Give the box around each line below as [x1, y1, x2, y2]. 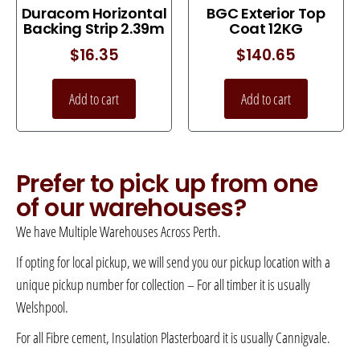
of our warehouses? [16, 191, 247, 226]
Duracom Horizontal [21, 2, 167, 23]
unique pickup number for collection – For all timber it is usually [16, 275, 310, 295]
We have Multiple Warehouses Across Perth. [16, 222, 221, 242]
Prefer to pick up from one [16, 167, 318, 202]
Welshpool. [16, 297, 68, 317]
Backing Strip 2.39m [23, 18, 165, 39]
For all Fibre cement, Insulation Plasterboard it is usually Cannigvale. [16, 328, 330, 348]
